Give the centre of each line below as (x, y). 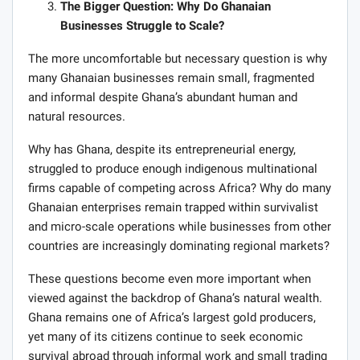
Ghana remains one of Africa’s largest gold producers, (172, 317)
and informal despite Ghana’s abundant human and (163, 97)
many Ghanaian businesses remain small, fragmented (171, 78)
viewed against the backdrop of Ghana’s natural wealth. (175, 298)
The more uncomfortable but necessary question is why (178, 58)
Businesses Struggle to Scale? (142, 25)
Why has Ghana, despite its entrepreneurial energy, (162, 149)
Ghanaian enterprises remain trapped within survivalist (173, 207)
